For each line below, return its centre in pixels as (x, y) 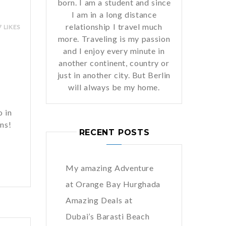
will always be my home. (114, 87)
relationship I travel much (114, 26)
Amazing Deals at (99, 200)
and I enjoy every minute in (114, 51)
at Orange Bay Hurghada (113, 184)
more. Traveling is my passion (114, 39)
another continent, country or (114, 63)
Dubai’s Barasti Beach (108, 216)
